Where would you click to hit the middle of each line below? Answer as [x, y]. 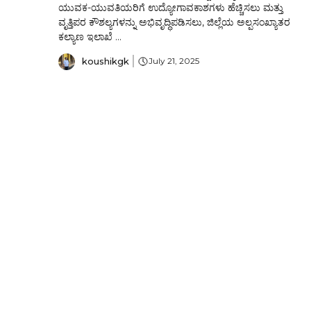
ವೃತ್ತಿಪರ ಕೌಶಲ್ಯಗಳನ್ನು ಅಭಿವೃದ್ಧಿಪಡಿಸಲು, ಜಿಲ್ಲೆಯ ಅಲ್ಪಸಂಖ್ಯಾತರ [174, 22]
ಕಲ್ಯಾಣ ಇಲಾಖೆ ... [90, 37]
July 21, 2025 [174, 61]
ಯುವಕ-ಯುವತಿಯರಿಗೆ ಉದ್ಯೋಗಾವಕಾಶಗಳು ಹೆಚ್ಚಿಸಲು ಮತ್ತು [171, 8]
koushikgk [106, 61]
